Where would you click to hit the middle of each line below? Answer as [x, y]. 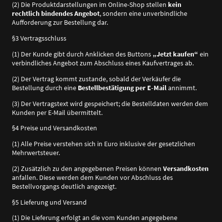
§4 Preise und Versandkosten [55, 128]
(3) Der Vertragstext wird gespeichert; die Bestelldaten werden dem [110, 103]
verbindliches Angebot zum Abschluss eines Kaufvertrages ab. [103, 63]
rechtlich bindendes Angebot [56, 14]
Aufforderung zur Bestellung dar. [60, 23]
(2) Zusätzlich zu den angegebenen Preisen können [87, 168]
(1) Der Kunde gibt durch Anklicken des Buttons [82, 54]
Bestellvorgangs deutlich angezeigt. [64, 186]
